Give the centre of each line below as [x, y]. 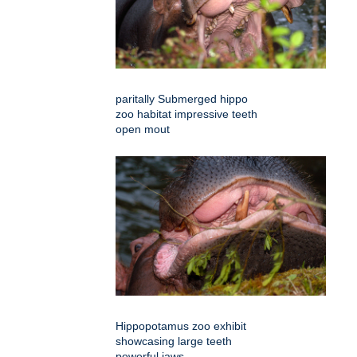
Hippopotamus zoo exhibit [181, 326]
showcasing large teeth [174, 341]
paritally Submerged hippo [182, 99]
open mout [143, 129]
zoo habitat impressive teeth [186, 114]
